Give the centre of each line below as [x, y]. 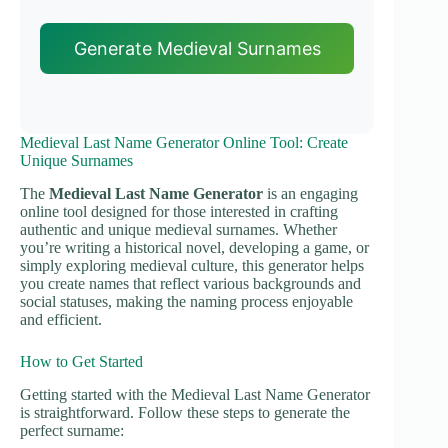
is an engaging [310, 193]
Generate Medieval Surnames [197, 48]
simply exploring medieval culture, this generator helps [192, 265]
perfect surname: [72, 430]
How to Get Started [81, 361]
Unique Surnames [76, 160]
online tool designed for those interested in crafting [179, 211]
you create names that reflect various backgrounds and [190, 283]
